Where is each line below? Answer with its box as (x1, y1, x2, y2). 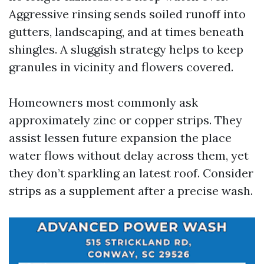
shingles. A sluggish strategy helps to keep (9, 42, 243, 57)
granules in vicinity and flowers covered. (9, 60, 233, 74)
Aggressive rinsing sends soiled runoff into (9, 6, 246, 21)
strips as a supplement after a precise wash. (9, 183, 253, 198)
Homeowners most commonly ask (9, 95, 198, 110)
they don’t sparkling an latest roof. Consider (9, 166, 253, 180)
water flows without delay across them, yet (9, 148, 249, 163)
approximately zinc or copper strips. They (9, 113, 242, 127)
